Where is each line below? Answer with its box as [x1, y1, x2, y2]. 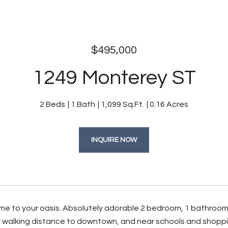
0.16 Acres [150, 100, 188, 108]
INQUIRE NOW [91, 136, 137, 144]
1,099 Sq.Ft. [101, 100, 144, 108]
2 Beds [40, 100, 65, 108]
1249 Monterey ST [32, 67, 196, 88]
